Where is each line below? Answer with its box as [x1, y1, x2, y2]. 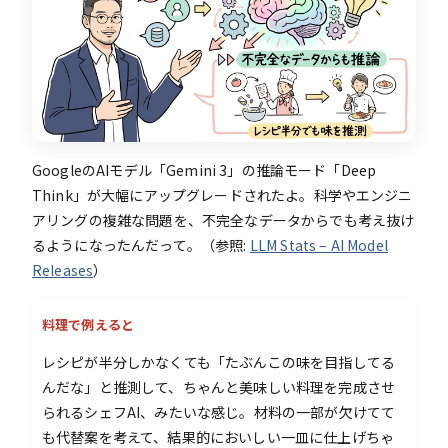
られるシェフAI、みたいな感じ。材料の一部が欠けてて [42, 401, 396, 422]
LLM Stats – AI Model [249, 234, 388, 255]
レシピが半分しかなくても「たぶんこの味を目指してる [42, 351, 396, 372]
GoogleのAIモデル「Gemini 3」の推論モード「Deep [32, 159, 377, 180]
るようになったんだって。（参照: [32, 234, 250, 255]
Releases [32, 259, 94, 280]
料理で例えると [42, 314, 135, 334]
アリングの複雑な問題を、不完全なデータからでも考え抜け [32, 209, 415, 230]
